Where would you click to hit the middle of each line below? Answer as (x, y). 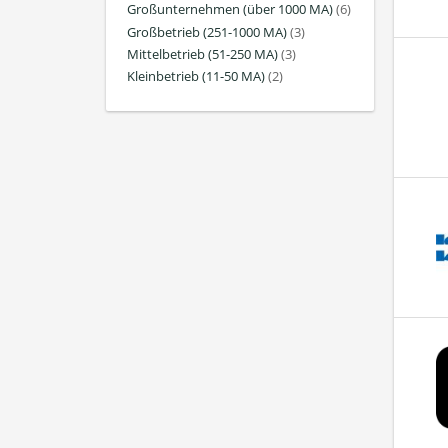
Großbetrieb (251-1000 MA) (207, 32)
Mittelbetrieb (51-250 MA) (202, 54)
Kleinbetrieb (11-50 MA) (196, 77)
